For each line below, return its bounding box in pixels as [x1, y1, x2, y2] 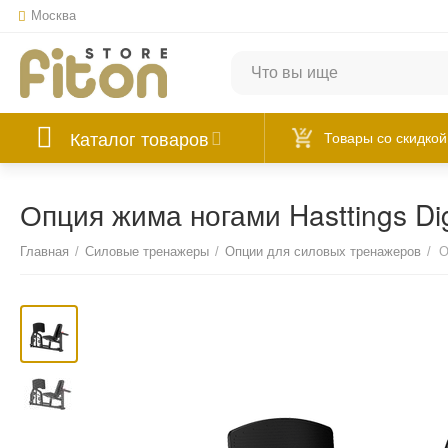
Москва [31, 8, 77, 23]
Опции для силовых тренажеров [225, 244, 422, 259]
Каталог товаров [70, 125, 210, 151]
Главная [20, 244, 70, 259]
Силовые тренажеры [85, 244, 210, 259]
